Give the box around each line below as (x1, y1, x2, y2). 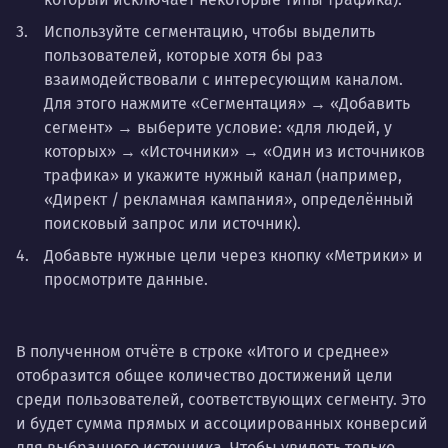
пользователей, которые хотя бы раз (44, 45, 323, 65)
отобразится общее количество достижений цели (16, 365, 393, 385)
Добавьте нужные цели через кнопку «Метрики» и (44, 245, 423, 265)
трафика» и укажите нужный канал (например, (44, 165, 402, 185)
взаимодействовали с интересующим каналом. (44, 69, 403, 89)
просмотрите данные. (44, 269, 208, 289)
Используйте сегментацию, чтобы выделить (44, 21, 375, 41)
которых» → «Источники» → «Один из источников (44, 141, 425, 161)
